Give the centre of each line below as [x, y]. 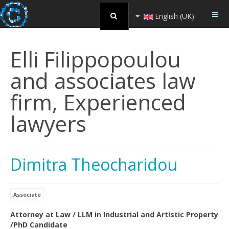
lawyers [48, 123]
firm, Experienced [98, 102]
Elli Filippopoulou [96, 59]
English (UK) [174, 16]
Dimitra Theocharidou [94, 164]
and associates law [103, 81]
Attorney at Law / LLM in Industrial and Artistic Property [114, 214]
